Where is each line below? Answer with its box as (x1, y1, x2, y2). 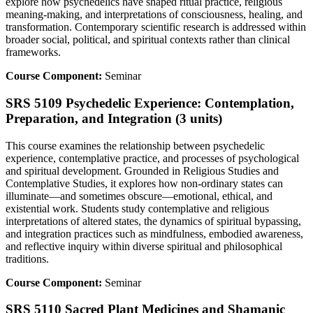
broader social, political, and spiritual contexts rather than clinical (6, 34, 290, 46)
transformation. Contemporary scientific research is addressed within (6, 21, 306, 34)
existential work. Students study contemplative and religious (6, 202, 269, 214)
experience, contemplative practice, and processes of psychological (6, 152, 299, 164)
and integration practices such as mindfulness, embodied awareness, (6, 227, 303, 240)
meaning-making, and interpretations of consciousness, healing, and (6, 8, 303, 21)
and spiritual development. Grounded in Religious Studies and (6, 164, 279, 177)
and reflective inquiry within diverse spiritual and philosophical (6, 240, 282, 252)
